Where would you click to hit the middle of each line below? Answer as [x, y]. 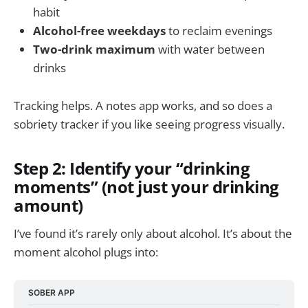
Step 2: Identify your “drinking [132, 168]
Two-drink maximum [94, 49]
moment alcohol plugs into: [86, 252]
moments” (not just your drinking [146, 187]
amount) [48, 205]
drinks [49, 68]
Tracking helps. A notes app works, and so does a [143, 105]
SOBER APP [52, 292]
